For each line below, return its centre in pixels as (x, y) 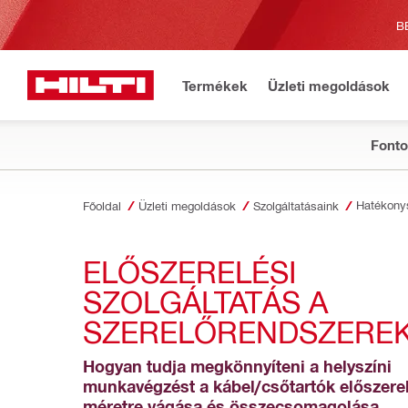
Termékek (215, 85)
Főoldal (102, 205)
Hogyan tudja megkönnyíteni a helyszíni (237, 366)
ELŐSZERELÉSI (190, 270)
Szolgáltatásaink (296, 205)
